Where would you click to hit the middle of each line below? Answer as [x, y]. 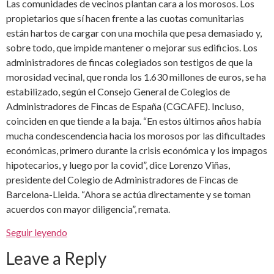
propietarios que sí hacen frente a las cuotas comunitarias [125, 18]
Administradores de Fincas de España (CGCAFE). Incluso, [125, 106]
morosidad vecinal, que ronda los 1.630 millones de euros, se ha [136, 76]
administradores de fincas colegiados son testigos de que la [129, 62]
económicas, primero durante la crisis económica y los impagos [137, 150]
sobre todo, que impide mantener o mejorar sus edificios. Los [132, 47]
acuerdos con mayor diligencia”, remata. [88, 209]
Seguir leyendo [37, 232]
